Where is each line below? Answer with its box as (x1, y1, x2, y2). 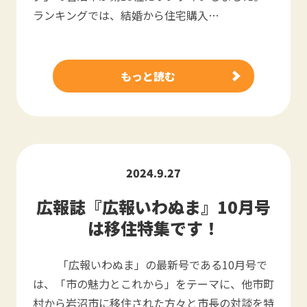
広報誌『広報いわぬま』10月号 (36, 195, 271, 219)
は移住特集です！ (88, 216, 219, 240)
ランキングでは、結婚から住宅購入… (33, 7, 219, 23)
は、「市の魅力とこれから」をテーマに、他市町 (33, 275, 274, 292)
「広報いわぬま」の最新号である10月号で (33, 256, 267, 273)
